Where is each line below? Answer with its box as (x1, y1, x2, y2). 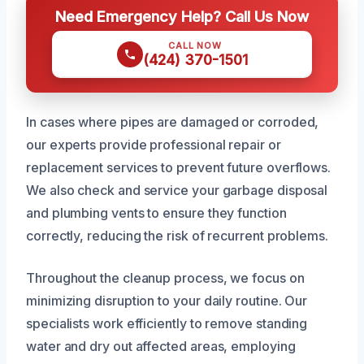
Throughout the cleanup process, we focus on (26, 269, 305, 286)
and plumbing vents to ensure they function (26, 204, 287, 221)
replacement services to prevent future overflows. (26, 158, 331, 175)
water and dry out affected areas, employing (26, 337, 296, 354)
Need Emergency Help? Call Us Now (55, 6, 309, 25)
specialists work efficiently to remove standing (26, 314, 308, 331)
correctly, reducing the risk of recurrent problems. (26, 227, 328, 244)
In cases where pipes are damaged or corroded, (26, 113, 319, 130)
